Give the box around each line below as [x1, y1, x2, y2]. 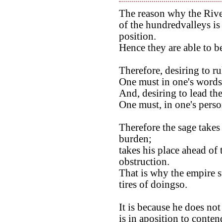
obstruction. [119, 156, 169, 167]
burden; [119, 133, 152, 145]
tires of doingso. [119, 179, 187, 190]
